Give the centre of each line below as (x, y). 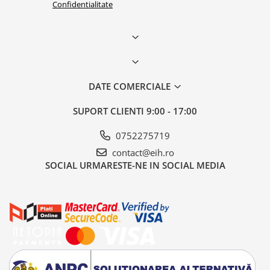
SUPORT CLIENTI (110, 111)
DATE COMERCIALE (130, 86)
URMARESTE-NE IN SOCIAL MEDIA (152, 165)
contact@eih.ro (142, 152)
